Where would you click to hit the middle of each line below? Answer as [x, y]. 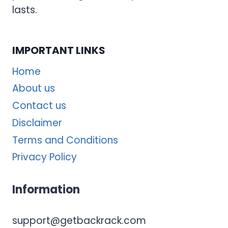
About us [34, 89]
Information [46, 190]
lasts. [25, 10]
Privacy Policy [45, 157]
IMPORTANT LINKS [59, 50]
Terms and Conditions [65, 140]
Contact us [39, 106]
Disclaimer [37, 123]
